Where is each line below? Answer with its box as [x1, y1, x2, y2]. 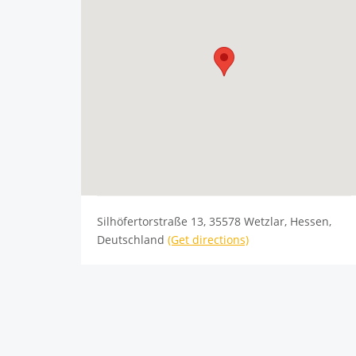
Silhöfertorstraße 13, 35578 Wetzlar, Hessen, [97, 214, 331, 230]
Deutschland [97, 232, 168, 248]
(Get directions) [168, 232, 249, 248]
